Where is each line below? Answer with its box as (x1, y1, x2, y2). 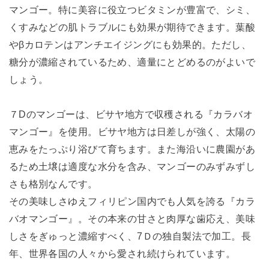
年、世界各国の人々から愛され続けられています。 (8, 247, 236, 259)
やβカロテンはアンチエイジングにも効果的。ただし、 (8, 38, 252, 50)
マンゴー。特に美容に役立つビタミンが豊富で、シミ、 (8, 4, 256, 15)
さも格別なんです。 (8, 178, 98, 189)
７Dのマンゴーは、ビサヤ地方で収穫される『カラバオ (8, 108, 253, 119)
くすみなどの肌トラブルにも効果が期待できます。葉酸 (8, 21, 256, 32)
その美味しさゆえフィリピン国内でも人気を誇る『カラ (8, 195, 256, 207)
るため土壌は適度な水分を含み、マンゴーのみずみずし (8, 160, 256, 172)
